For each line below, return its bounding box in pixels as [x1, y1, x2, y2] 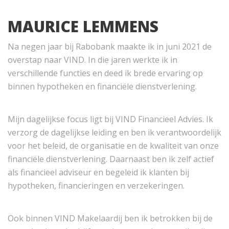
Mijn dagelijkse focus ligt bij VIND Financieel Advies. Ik [8, 113, 213, 125]
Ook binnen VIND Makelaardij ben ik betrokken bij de [8, 212, 213, 224]
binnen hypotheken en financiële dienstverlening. [8, 80, 197, 92]
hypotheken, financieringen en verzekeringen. [8, 179, 185, 191]
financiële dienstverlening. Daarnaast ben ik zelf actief [8, 153, 214, 165]
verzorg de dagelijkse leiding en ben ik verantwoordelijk [8, 126, 221, 138]
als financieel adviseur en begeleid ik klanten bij [8, 166, 189, 178]
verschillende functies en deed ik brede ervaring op [8, 67, 203, 79]
